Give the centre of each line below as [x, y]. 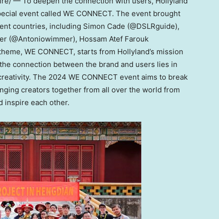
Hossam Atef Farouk [114, 39]
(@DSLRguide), [152, 26]
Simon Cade [104, 26]
